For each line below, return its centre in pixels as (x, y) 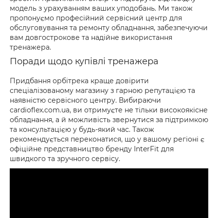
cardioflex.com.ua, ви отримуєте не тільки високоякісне (109, 110)
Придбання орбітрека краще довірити (79, 81)
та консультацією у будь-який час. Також (82, 129)
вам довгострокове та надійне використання (91, 37)
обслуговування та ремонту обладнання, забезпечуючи (109, 28)
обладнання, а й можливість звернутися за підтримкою (109, 120)
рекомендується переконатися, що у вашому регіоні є (107, 139)
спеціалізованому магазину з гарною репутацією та (102, 91)
